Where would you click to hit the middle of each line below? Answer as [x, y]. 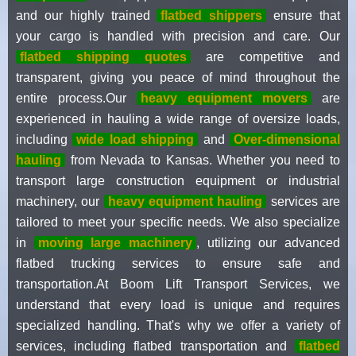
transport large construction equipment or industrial [178, 180]
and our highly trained [87, 15]
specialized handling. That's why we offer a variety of [178, 325]
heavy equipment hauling [185, 201]
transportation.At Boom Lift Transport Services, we [178, 284]
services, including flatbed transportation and [155, 346]
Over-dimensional [287, 139]
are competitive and [265, 56]
